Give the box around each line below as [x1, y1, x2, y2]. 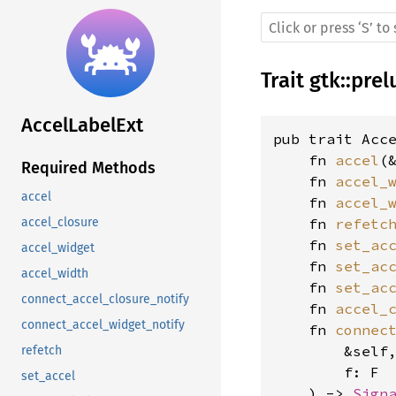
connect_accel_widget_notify [21, 317, 185, 333]
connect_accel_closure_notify [21, 292, 189, 308]
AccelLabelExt [21, 113, 143, 138]
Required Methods [21, 158, 156, 179]
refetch [21, 343, 62, 359]
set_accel [21, 369, 75, 385]
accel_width [21, 266, 88, 282]
